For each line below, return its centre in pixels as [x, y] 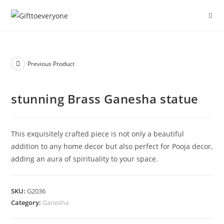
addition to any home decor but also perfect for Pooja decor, [112, 146]
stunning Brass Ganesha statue [105, 99]
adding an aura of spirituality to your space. [85, 159]
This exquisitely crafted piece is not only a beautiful [98, 134]
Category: [27, 202]
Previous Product [51, 63]
